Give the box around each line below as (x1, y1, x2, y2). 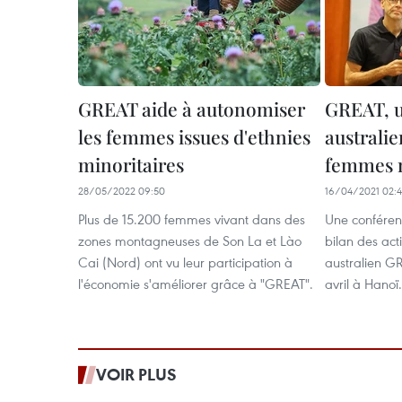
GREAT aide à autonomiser (78, 96, 305, 121)
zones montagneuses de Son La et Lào (78, 232, 301, 249)
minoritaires (78, 152, 184, 177)
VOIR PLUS (96, 363, 177, 385)
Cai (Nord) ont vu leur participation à (78, 253, 293, 271)
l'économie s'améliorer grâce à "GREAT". (78, 275, 313, 293)
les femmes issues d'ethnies (78, 124, 310, 149)
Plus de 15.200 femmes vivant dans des (78, 210, 305, 228)
